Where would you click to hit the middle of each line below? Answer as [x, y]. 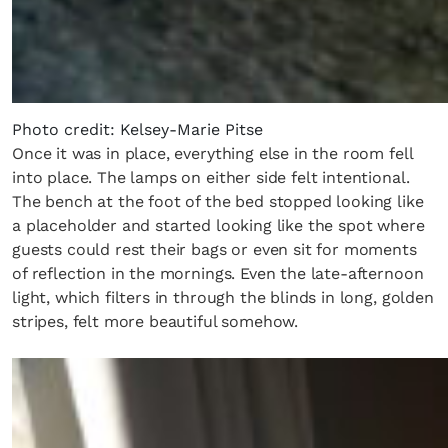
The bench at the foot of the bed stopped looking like [218, 201]
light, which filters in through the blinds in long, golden [223, 297]
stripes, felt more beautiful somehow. [155, 321]
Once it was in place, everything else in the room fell [212, 153]
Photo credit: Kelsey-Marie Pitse [137, 129]
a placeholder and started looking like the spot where [218, 225]
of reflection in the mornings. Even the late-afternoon [218, 273]
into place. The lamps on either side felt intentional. [211, 177]
